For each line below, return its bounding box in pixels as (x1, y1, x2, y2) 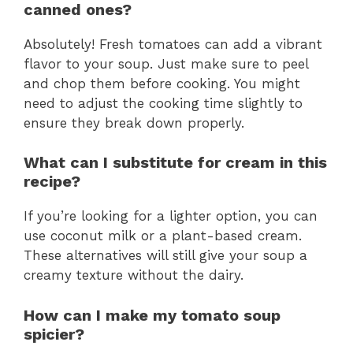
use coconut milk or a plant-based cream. (24, 228, 302, 244)
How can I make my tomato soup (24, 305, 281, 325)
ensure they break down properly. (24, 114, 244, 131)
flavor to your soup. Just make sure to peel (24, 55, 308, 72)
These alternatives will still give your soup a (24, 247, 307, 264)
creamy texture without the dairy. (24, 267, 243, 284)
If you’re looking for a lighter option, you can (24, 208, 318, 225)
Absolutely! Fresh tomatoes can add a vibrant (24, 35, 322, 52)
